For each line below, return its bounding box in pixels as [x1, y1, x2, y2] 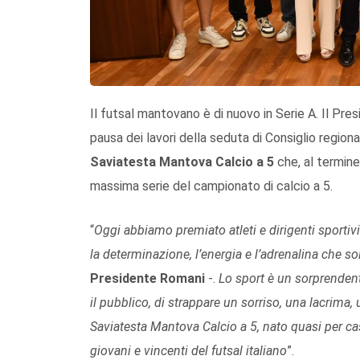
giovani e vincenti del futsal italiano [90, 342, 287, 358]
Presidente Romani [90, 270, 205, 286]
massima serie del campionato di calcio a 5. [90, 178, 333, 194]
